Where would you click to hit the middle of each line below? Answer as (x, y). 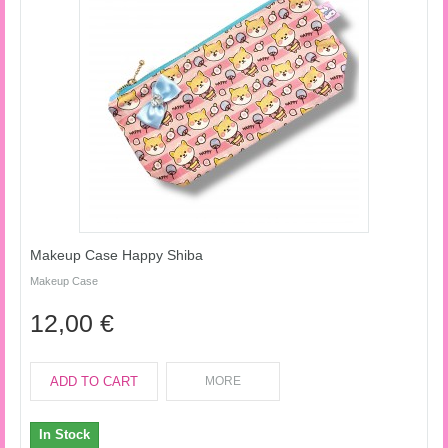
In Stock (64, 434)
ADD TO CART (94, 381)
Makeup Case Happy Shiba (116, 255)
